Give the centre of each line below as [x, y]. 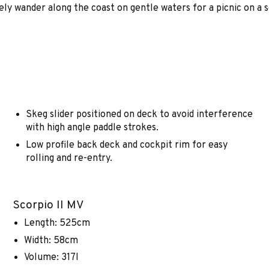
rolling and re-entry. [69, 158]
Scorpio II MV [48, 205]
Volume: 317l [52, 258]
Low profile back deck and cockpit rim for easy [126, 145]
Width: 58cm [51, 240]
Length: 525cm [57, 224]
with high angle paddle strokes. [92, 128]
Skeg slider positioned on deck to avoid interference [139, 115]
